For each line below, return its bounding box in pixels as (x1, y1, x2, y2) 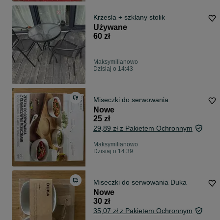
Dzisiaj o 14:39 (93, 148, 133, 155)
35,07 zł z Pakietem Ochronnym (93, 207, 192, 215)
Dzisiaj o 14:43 (93, 65, 133, 73)
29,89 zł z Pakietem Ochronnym (93, 124, 192, 133)
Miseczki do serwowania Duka (93, 178, 187, 187)
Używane (93, 23, 127, 32)
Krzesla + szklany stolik (93, 13, 165, 22)
